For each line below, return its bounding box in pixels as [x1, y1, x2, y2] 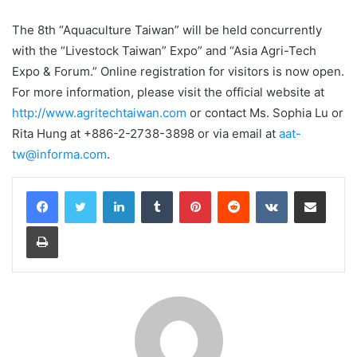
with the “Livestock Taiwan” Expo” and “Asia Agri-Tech [12, 42, 316, 58]
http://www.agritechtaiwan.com [12, 104, 186, 120]
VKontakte [287, 183, 338, 197]
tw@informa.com [12, 146, 107, 162]
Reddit [249, 183, 280, 197]
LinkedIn [134, 183, 175, 197]
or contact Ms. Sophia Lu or [186, 104, 343, 120]
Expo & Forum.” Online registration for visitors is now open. [12, 63, 344, 79]
